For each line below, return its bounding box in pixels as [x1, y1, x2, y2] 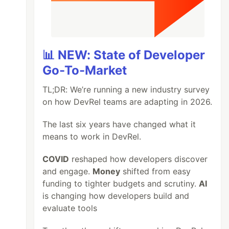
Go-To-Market [42, 63, 127, 78]
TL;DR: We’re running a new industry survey [42, 84, 210, 95]
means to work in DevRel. [42, 131, 142, 142]
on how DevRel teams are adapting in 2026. [42, 97, 213, 107]
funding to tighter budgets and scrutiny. [42, 178, 199, 189]
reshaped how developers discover [69, 154, 208, 164]
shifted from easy [120, 166, 191, 176]
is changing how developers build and [42, 191, 190, 201]
